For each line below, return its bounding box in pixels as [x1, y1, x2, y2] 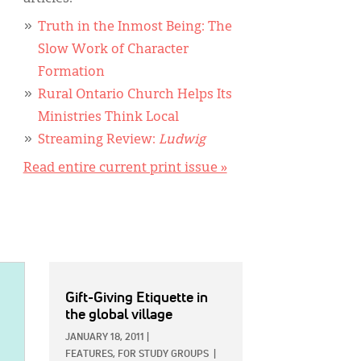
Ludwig [158, 134, 205, 147]
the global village [65, 308, 172, 322]
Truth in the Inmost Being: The [37, 21, 232, 34]
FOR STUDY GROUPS [118, 350, 209, 359]
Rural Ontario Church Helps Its [37, 89, 232, 102]
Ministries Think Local [37, 111, 179, 124]
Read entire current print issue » [23, 162, 227, 175]
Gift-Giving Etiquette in [65, 291, 208, 305]
